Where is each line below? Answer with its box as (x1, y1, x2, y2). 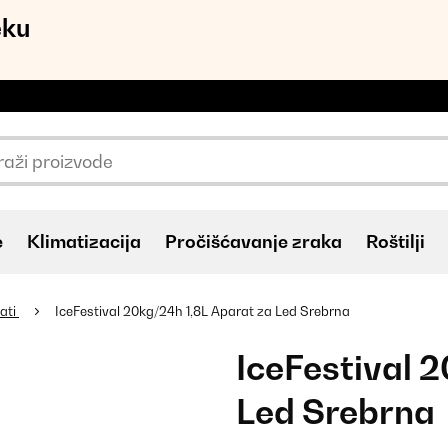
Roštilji (366, 231, 425, 252)
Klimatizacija (27, 231, 141, 252)
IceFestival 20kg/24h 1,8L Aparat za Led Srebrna (55, 303, 350, 319)
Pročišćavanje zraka (165, 231, 342, 252)
